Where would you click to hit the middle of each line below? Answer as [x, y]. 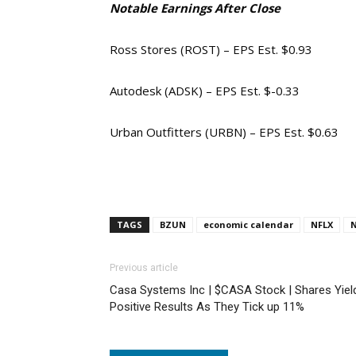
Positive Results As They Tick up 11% [207, 307]
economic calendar [248, 224]
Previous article [144, 268]
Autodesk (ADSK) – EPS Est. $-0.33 [205, 91]
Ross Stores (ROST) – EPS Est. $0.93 [211, 49]
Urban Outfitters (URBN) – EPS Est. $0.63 [224, 132]
